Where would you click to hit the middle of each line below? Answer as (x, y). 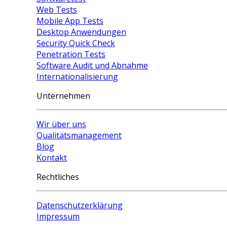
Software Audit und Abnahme (92, 66)
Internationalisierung (77, 77)
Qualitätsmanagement (79, 136)
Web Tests (57, 10)
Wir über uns (61, 124)
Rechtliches (58, 177)
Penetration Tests (71, 54)
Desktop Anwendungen (81, 32)
